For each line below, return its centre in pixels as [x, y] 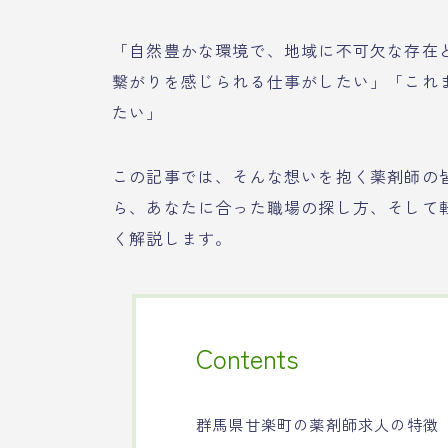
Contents [247, 357]
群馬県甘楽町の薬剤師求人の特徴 [317, 424]
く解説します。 [172, 238]
